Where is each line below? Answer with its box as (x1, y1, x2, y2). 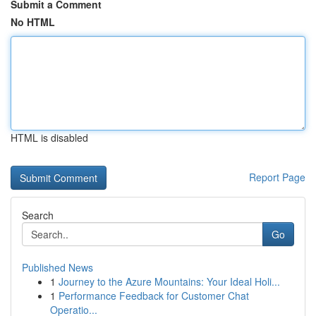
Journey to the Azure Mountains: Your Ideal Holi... (59, 274, 280, 288)
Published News (22, 260, 93, 274)
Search (22, 208, 54, 222)
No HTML (11, 15, 55, 29)
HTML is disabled (11, 130, 88, 145)
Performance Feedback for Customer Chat (59, 288, 249, 303)
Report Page (249, 170, 305, 184)
